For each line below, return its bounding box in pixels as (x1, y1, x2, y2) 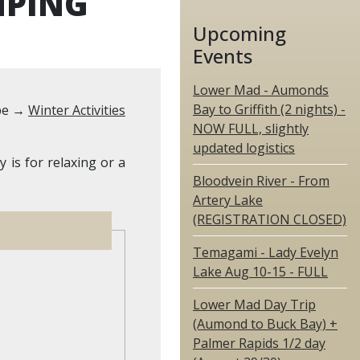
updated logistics (193, 138, 295, 157)
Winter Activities (28, 100, 125, 119)
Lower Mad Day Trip (193, 295, 316, 313)
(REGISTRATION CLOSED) (193, 210, 346, 228)
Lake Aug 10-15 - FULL (193, 262, 328, 280)
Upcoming (193, 19, 286, 47)
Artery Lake (193, 190, 263, 209)
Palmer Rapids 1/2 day (193, 333, 325, 352)
